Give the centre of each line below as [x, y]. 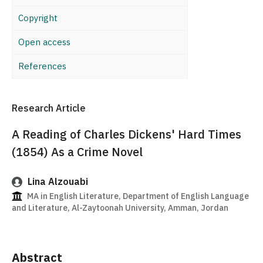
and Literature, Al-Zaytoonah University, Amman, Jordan [120, 208]
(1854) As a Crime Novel [77, 152]
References [42, 66]
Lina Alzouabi [57, 182]
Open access [44, 42]
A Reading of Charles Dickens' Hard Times [127, 134]
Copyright [38, 18]
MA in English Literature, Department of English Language [137, 196]
